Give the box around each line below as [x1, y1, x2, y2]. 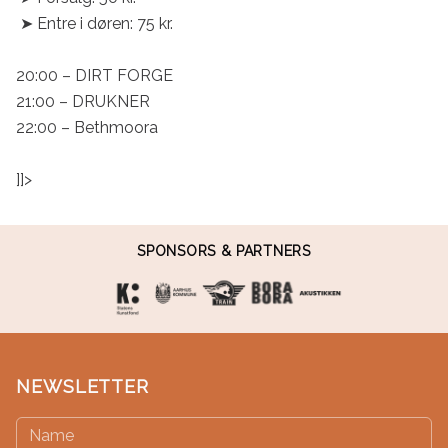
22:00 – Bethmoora [16, 118, 158, 137]
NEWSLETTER [16, 376, 149, 397]
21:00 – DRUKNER [16, 92, 150, 111]
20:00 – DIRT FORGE [16, 66, 173, 85]
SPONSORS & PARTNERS [137, 243, 311, 259]
